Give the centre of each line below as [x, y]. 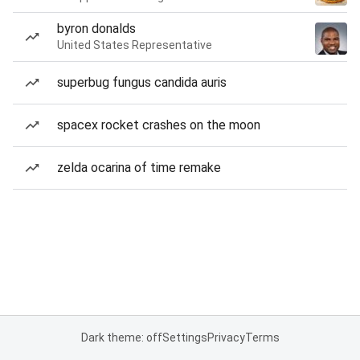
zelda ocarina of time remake [139, 168]
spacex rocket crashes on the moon [159, 125]
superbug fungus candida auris [142, 82]
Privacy [226, 337]
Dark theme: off [121, 337]
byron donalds [96, 29]
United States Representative [135, 45]
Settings [184, 337]
